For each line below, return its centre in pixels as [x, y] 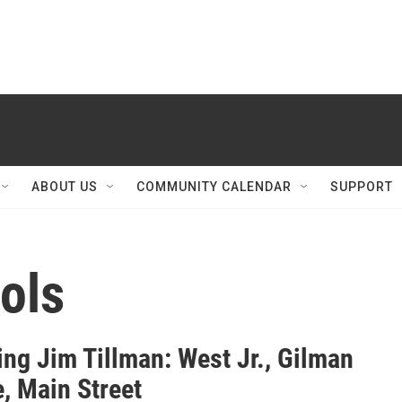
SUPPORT [362, 187]
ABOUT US [65, 187]
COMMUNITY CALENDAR [214, 187]
